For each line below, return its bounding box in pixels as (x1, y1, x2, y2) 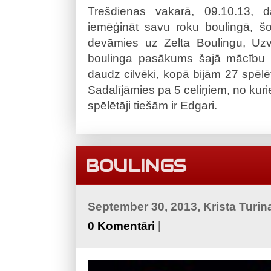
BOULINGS (85, 155, 186, 177)
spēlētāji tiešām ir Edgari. (88, 99, 217, 113)
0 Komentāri (88, 220, 155, 233)
